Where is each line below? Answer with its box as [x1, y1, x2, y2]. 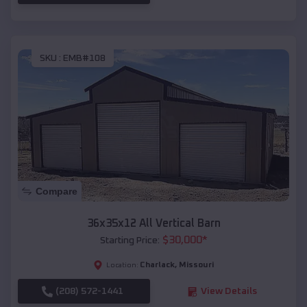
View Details [200, 286, 257, 297]
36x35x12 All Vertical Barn [86, 218, 221, 230]
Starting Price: [99, 236, 160, 246]
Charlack [140, 261, 175, 270]
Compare [36, 186, 77, 197]
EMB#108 [63, 53, 106, 63]
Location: [106, 262, 138, 269]
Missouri [179, 261, 214, 270]
